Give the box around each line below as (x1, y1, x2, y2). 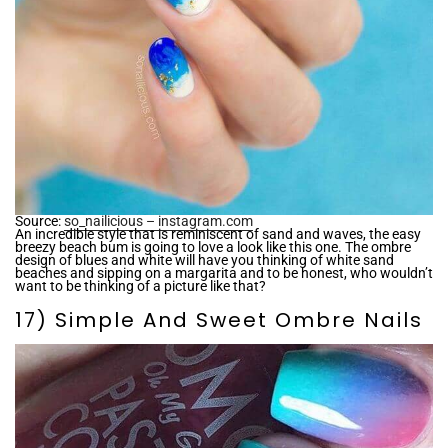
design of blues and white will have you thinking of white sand (15, 252, 394, 268)
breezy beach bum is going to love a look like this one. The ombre (15, 239, 411, 255)
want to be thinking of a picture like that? (15, 278, 266, 294)
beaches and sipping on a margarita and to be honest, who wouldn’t (15, 265, 433, 281)
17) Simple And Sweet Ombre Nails (15, 306, 423, 334)
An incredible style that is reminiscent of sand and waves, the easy (15, 226, 421, 242)
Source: (15, 213, 64, 229)
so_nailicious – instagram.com (64, 213, 253, 229)
